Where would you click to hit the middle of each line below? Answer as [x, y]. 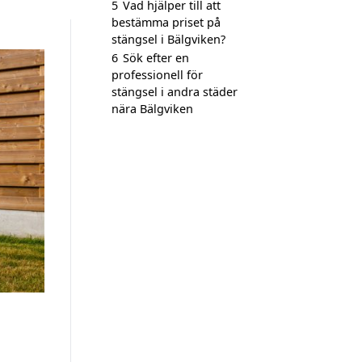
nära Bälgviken [152, 109]
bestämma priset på [166, 22]
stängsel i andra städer [175, 92]
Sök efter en [156, 58]
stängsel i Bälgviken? [168, 39]
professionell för [157, 75]
